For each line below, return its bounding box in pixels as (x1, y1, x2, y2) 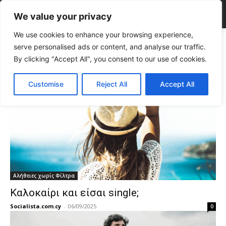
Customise (28, 80, 64, 88)
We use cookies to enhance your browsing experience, (14, 30, 193, 39)
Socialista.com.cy (10, 202, 61, 210)
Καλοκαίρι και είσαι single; (10, 187, 139, 199)
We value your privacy (14, 11, 112, 22)
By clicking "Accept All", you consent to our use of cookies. (14, 54, 207, 63)
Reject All (96, 80, 127, 88)
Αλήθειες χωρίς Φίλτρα (13, 172, 75, 179)
